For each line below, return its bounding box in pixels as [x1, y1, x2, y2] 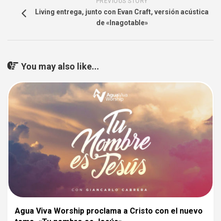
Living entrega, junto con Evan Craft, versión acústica [35, 8, 209, 16]
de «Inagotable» [96, 19, 148, 27]
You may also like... [21, 61, 99, 72]
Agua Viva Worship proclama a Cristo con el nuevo [15, 206, 203, 216]
